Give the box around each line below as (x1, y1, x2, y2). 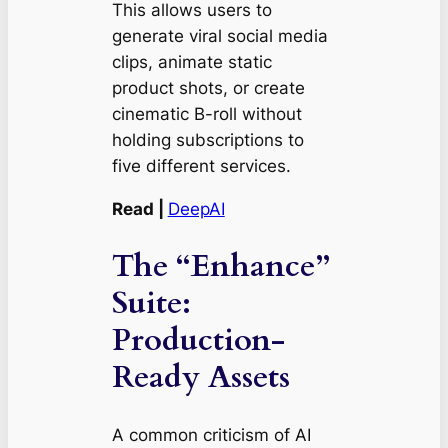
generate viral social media (111, 26, 328, 47)
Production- (111, 318, 285, 361)
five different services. (111, 156, 291, 177)
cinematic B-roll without (111, 104, 302, 125)
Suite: (111, 281, 191, 324)
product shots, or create (111, 78, 305, 99)
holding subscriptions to (111, 130, 304, 151)
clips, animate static (111, 52, 272, 73)
